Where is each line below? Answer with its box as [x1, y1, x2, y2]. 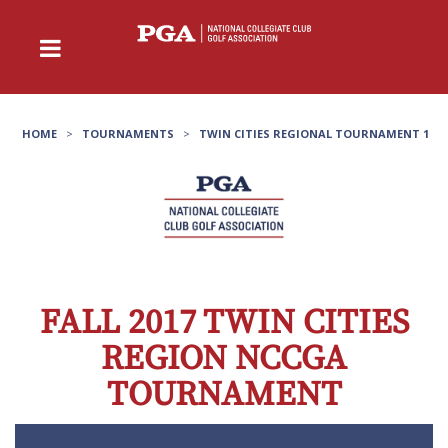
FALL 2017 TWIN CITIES [39, 302, 409, 345]
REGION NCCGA [101, 338, 347, 381]
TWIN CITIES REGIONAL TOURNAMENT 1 [199, 125, 429, 141]
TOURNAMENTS [82, 125, 174, 141]
